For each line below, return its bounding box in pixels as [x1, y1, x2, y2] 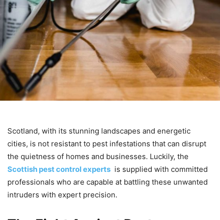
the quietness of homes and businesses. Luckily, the [7, 152, 189, 161]
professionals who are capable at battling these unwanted [7, 177, 208, 187]
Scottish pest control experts [7, 165, 110, 174]
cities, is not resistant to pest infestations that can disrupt [7, 139, 206, 148]
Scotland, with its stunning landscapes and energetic [7, 126, 191, 136]
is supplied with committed [110, 165, 208, 174]
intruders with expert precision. [7, 190, 117, 199]
